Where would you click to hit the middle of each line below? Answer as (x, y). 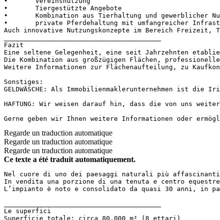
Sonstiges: (24, 82)
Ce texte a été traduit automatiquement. (70, 159)
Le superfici (31, 211)
